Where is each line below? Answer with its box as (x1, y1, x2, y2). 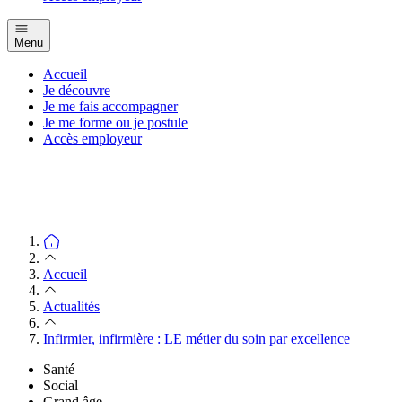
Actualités (43, 298, 100, 314)
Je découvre (43, 82, 110, 98)
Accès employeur (43, 130, 142, 146)
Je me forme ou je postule (43, 114, 188, 130)
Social (43, 377, 78, 393)
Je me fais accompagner (43, 98, 178, 114)
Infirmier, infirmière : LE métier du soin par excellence (43, 330, 350, 346)
